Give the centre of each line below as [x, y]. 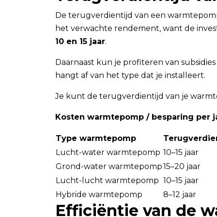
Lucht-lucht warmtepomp [107, 181]
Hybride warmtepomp [99, 195]
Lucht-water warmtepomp [108, 153]
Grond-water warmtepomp [109, 167]
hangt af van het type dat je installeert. [130, 76]
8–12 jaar [180, 195]
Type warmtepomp [96, 139]
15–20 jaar [182, 167]
